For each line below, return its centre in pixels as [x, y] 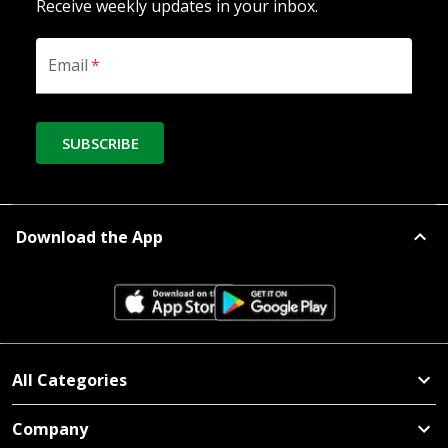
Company [50, 429]
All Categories [69, 380]
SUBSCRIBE [100, 143]
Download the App [89, 237]
